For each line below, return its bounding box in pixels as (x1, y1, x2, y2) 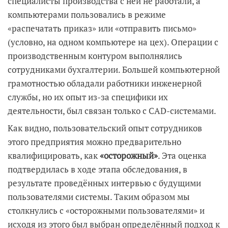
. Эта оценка (158, 149, 207, 161)
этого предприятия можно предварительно (8, 135, 181, 148)
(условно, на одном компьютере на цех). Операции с (8, 36, 218, 48)
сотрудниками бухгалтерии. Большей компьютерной (8, 64, 220, 75)
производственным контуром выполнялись (8, 50, 182, 62)
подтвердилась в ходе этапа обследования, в (8, 163, 187, 175)
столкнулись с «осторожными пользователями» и (8, 204, 205, 216)
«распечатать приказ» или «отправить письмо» (8, 22, 196, 34)
